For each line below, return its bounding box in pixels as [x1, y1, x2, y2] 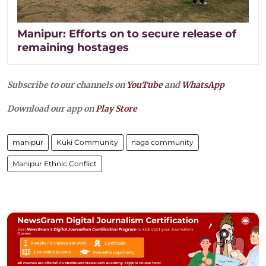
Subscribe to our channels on [7, 79, 126, 90]
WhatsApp [182, 79, 224, 90]
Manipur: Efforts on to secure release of [17, 27, 236, 40]
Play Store [96, 103, 137, 114]
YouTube [126, 79, 163, 90]
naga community [131, 137, 194, 147]
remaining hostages [17, 40, 129, 54]
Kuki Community [56, 137, 118, 147]
